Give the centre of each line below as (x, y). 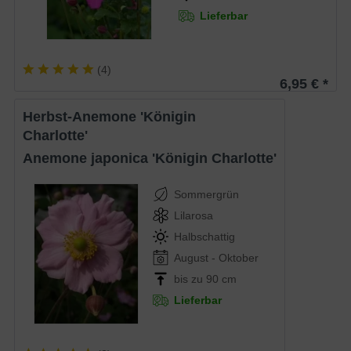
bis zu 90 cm (206, 279)
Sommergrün (207, 194)
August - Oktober (217, 257)
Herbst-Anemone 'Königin (28, 116)
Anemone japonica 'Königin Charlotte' (155, 158)
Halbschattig (205, 236)
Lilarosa (194, 215)
